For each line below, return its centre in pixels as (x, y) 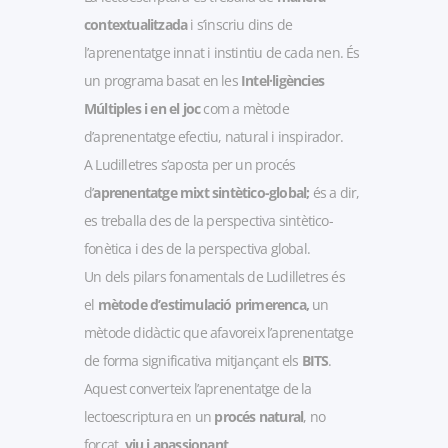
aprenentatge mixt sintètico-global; (201, 192)
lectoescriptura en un (148, 416)
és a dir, (334, 192)
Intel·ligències (281, 80)
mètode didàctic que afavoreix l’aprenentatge (218, 332)
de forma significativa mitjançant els (193, 360)
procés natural (257, 416)
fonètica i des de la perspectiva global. (197, 248)
